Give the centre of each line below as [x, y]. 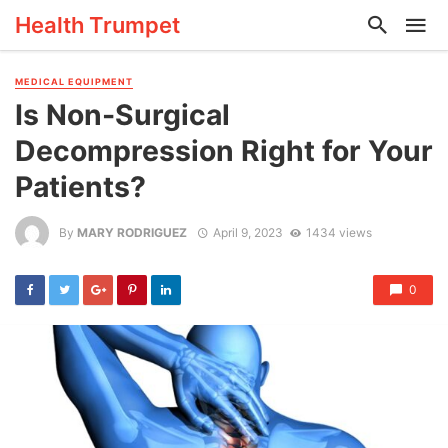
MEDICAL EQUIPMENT [74, 81]
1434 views [338, 232]
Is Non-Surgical [122, 115]
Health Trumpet [97, 24]
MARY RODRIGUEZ [132, 232]
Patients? [80, 187]
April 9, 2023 [247, 232]
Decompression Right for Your [224, 151]
